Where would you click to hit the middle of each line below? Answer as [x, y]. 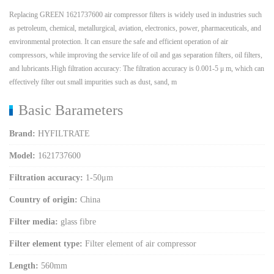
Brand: [22, 134]
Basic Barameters [71, 110]
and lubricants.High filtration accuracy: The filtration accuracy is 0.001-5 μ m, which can [137, 69]
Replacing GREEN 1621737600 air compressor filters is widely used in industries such [135, 15]
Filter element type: [46, 244]
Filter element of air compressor [139, 244]
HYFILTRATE [63, 134]
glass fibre [77, 222]
